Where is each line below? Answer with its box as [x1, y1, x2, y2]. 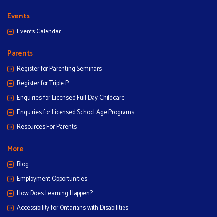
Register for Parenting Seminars [17, 63, 102, 74]
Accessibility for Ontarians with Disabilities [17, 202, 128, 213]
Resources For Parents [17, 122, 77, 132]
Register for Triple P [17, 78, 69, 89]
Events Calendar [17, 26, 61, 37]
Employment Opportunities [17, 173, 87, 184]
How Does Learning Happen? [17, 188, 93, 199]
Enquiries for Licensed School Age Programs [17, 107, 134, 118]
